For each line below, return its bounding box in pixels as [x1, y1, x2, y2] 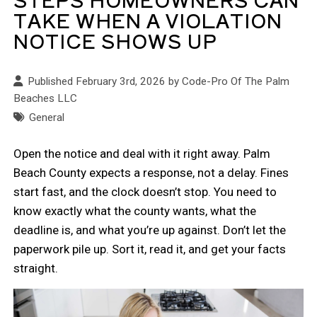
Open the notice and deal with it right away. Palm [13, 146, 271, 161]
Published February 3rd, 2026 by [28, 74, 183, 88]
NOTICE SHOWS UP [13, 25, 218, 54]
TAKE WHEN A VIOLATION [13, 5, 283, 34]
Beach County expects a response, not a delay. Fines [13, 165, 289, 180]
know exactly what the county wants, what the [13, 203, 257, 218]
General [29, 110, 65, 124]
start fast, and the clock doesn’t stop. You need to [13, 184, 277, 199]
